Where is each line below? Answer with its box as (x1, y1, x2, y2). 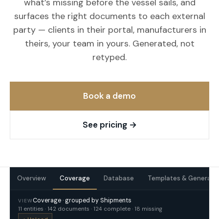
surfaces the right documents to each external (14, 10, 205, 22)
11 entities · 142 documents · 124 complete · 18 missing (18, 205, 162, 213)
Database (104, 174, 134, 182)
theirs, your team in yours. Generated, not (24, 38, 195, 49)
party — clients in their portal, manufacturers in (13, 24, 206, 36)
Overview (17, 174, 46, 182)
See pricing (82, 119, 127, 130)
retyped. (92, 51, 127, 63)
